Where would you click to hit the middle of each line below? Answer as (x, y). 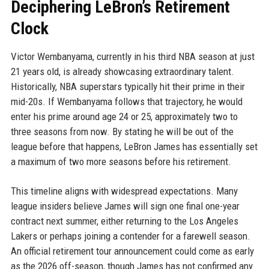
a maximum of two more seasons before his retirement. (121, 162)
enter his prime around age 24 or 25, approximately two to (124, 116)
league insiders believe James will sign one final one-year (125, 206)
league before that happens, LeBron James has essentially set (134, 147)
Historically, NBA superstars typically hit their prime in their (128, 86)
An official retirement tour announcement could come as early (132, 251)
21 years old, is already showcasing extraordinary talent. (122, 71)
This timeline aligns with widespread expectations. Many (124, 191)
